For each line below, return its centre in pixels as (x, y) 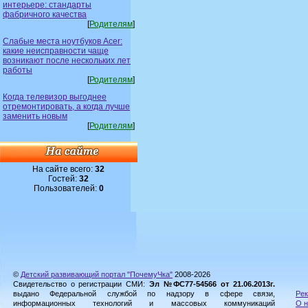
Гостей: (64, 178)
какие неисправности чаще (56, 51)
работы (18, 70)
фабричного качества (45, 14)
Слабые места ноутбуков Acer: (63, 41)
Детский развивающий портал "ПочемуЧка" (97, 274)
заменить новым (35, 116)
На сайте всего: (64, 169)
